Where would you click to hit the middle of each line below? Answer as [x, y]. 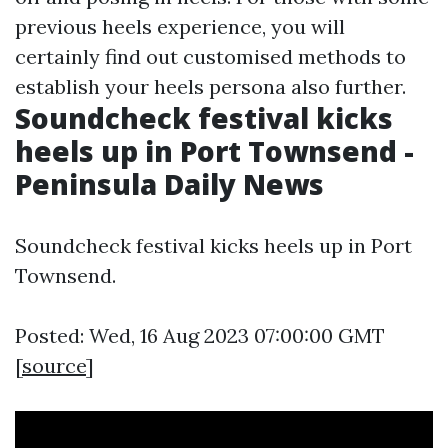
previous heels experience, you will [180, 26]
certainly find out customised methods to [210, 56]
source [54, 365]
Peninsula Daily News [169, 183]
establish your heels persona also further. [210, 86]
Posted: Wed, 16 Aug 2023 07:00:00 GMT [200, 335]
